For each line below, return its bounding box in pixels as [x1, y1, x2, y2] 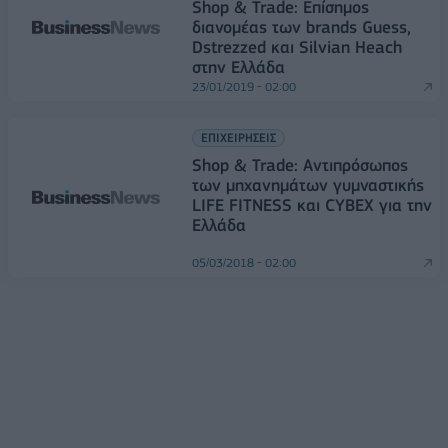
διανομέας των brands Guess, [192, 17, 411, 37]
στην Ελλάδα [192, 57, 285, 77]
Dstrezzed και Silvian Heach [192, 37, 402, 57]
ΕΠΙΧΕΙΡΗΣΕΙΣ [201, 130, 276, 145]
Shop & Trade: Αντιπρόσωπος [192, 155, 408, 175]
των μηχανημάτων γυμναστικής [192, 175, 424, 195]
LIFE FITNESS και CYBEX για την [192, 195, 432, 215]
